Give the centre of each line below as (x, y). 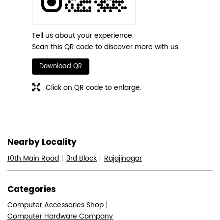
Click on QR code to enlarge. (94, 87)
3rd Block (82, 158)
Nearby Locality (42, 142)
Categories (32, 189)
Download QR (61, 67)
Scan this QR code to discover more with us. (106, 47)
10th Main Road (33, 158)
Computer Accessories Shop (55, 205)
